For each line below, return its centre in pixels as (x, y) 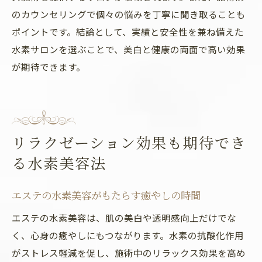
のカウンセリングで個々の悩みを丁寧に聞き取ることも (129, 14)
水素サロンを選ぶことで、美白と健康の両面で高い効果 (128, 49)
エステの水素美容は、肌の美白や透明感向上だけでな (124, 218)
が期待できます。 (49, 67)
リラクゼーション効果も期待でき (129, 142)
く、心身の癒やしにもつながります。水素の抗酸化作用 (128, 235)
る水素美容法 (59, 163)
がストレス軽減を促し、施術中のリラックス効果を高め (129, 253)
